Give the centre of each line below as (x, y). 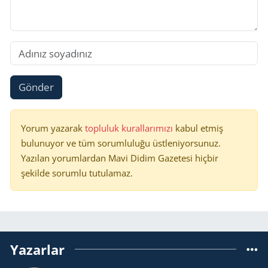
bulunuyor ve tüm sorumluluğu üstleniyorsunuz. (121, 143)
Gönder (36, 87)
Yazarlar (37, 249)
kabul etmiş (199, 128)
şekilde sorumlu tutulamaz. (77, 173)
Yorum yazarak (53, 128)
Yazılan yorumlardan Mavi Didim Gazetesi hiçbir (120, 158)
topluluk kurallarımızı (130, 128)
